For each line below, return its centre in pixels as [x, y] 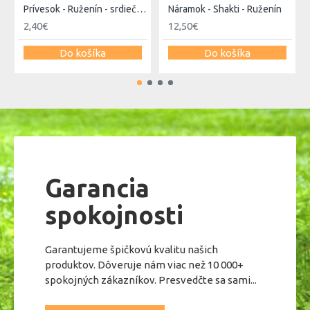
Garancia [97, 188]
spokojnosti [114, 215]
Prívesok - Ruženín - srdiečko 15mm [141, 9]
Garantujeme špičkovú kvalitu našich [131, 249]
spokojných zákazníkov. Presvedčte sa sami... [151, 280]
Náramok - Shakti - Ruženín [225, 9]
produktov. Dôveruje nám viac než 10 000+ [144, 265]
